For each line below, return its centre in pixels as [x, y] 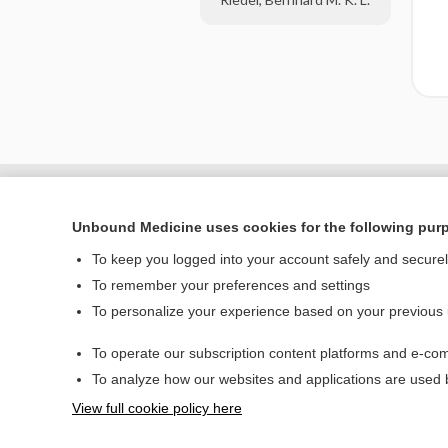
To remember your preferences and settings [231, 285]
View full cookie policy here [157, 408]
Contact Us [377, 402]
